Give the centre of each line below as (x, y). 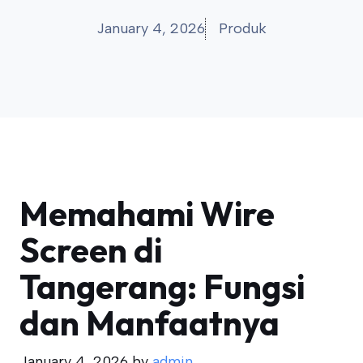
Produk (243, 28)
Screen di (91, 250)
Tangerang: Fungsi (162, 286)
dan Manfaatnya (149, 323)
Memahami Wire (147, 214)
